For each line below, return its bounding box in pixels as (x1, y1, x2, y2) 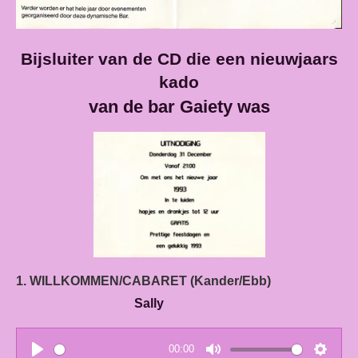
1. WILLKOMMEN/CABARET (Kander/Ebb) (16, 274, 338, 288)
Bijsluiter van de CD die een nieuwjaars (20, 49, 338, 69)
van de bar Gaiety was (88, 96, 270, 117)
